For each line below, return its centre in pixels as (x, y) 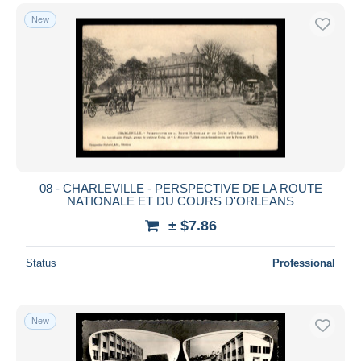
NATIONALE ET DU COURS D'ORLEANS (180, 201)
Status (41, 263)
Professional (304, 263)
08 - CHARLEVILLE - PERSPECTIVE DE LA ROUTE (180, 188)
